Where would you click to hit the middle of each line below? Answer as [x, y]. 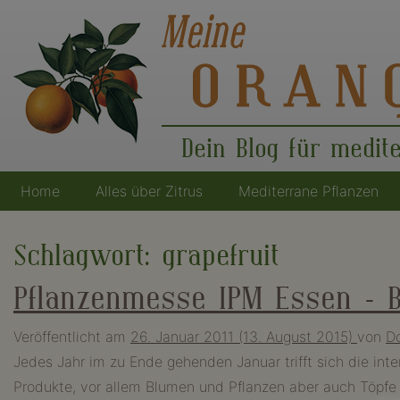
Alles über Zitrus [149, 191]
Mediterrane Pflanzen [308, 191]
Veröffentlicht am [72, 337]
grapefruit [220, 256]
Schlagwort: [87, 256]
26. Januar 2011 [182, 337]
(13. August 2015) [296, 337]
